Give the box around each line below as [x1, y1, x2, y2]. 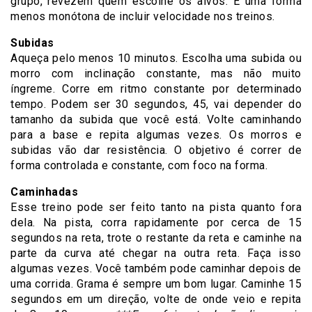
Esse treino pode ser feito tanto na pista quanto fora [10, 201, 302, 214]
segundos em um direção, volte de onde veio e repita [10, 292, 302, 306]
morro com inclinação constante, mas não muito [10, 67, 302, 80]
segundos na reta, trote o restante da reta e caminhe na [10, 231, 302, 244]
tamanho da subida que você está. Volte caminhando [10, 113, 302, 126]
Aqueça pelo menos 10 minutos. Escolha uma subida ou [10, 52, 302, 65]
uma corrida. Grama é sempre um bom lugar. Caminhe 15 [10, 277, 302, 290]
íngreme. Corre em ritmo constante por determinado [10, 82, 302, 95]
